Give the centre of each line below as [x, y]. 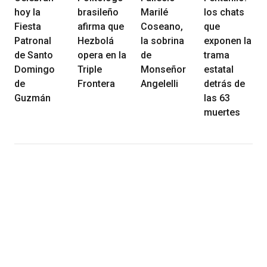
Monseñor [163, 69]
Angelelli [159, 83]
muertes [222, 112]
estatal [219, 69]
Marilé [154, 12]
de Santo [34, 55]
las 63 [217, 98]
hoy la [27, 12]
